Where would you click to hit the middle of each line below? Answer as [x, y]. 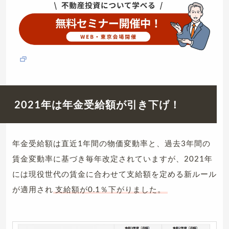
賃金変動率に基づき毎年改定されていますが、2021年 [112, 158]
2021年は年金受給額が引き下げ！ [97, 104]
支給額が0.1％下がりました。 [110, 189]
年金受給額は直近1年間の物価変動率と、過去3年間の [111, 143]
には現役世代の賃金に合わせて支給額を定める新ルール [114, 174]
